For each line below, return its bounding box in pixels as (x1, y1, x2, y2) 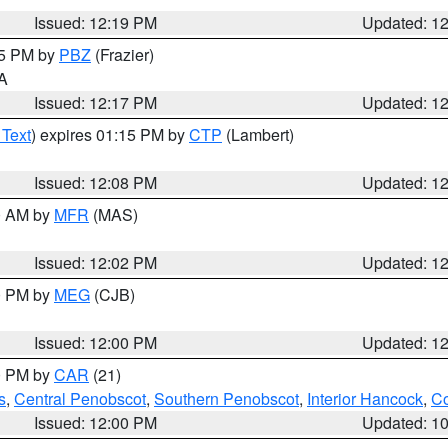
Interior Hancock (307, 387, 423, 410)
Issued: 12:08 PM (34, 171, 158, 194)
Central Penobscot (14, 387, 146, 410)
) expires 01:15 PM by (31, 123, 189, 146)
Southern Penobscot (154, 387, 299, 410)
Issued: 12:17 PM (34, 91, 158, 114)
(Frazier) (91, 43, 154, 66)
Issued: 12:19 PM (34, 11, 158, 34)
